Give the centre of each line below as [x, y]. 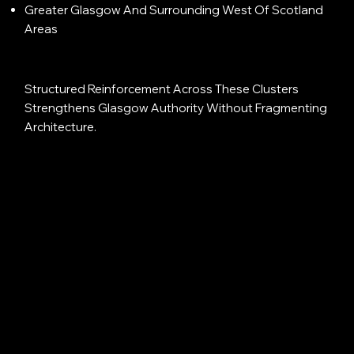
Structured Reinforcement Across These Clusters [162, 88]
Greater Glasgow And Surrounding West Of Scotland [173, 9]
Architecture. [61, 126]
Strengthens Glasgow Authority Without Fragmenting [176, 107]
